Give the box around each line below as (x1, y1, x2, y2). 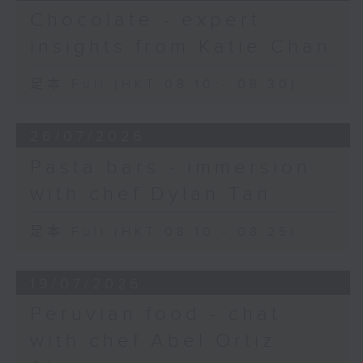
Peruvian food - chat (29, 303, 281, 327)
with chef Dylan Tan (29, 182, 271, 206)
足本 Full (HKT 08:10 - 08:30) (29, 76, 298, 92)
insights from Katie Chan (29, 35, 331, 58)
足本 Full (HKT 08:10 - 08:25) (29, 224, 297, 240)
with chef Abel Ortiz (29, 330, 275, 353)
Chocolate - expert (29, 8, 261, 32)
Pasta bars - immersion (29, 156, 311, 179)
